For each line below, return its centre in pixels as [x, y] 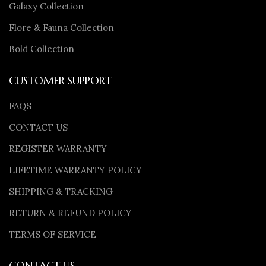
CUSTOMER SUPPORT [60, 80]
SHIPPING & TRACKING [61, 191]
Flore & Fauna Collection [61, 28]
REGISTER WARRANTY [58, 149]
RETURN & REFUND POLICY [70, 213]
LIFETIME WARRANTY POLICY [75, 170]
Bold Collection [42, 49]
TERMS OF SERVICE [53, 234]
